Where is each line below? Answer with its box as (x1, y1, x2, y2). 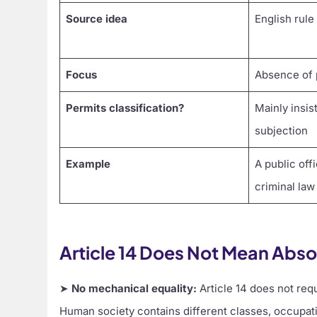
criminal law (254, 179, 315, 193)
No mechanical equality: (71, 282, 197, 296)
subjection (254, 123, 308, 137)
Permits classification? (65, 100, 184, 115)
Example (65, 156, 110, 171)
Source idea (65, 11, 127, 25)
